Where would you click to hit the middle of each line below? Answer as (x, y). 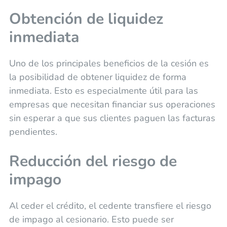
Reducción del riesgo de (93, 161)
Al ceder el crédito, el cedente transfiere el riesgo (110, 205)
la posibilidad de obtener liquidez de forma (98, 77)
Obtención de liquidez (86, 19)
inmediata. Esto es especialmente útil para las (103, 90)
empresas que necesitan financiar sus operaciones (112, 104)
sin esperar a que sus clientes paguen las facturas (112, 118)
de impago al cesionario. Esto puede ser (91, 219)
